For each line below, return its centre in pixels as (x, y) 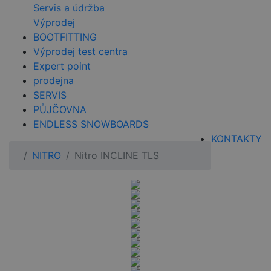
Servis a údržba (69, 8)
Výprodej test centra (80, 52)
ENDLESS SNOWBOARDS (91, 124)
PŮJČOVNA (60, 110)
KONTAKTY (237, 139)
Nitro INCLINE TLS (117, 156)
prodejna (54, 81)
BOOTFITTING (65, 37)
